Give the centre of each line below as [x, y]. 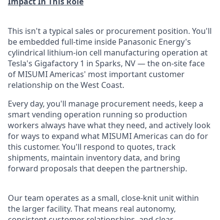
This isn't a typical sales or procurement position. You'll [110, 31]
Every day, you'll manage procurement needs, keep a [106, 104]
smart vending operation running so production [97, 114]
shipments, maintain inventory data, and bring [94, 158]
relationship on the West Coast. [66, 85]
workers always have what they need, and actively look [109, 125]
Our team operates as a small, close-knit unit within [103, 198]
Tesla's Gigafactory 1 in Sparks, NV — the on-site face [106, 63]
